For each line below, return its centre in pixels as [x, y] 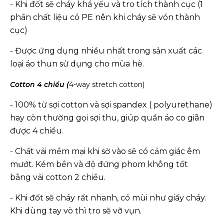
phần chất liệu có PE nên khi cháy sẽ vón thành [105, 17]
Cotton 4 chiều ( [39, 84]
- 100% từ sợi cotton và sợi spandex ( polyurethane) [111, 105]
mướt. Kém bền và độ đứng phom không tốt [99, 164]
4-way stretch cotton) [107, 84]
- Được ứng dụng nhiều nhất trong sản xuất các [106, 51]
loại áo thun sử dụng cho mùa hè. [77, 64]
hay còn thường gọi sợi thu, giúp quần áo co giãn [107, 118]
